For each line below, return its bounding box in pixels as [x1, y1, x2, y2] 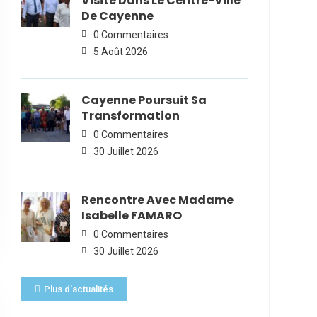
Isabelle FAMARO [81, 207, 182, 224]
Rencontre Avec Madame [81, 192, 234, 209]
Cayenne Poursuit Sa [81, 92, 207, 109]
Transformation [81, 108, 180, 125]
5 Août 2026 [93, 46, 148, 58]
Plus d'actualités [43, 284, 113, 295]
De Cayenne [81, 8, 154, 25]
